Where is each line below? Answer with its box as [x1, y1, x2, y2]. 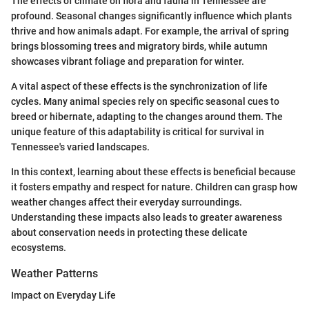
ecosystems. [11, 241, 66, 253]
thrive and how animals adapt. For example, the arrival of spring [11, 25, 289, 37]
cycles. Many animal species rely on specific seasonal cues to [11, 95, 279, 107]
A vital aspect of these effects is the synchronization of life [11, 80, 268, 92]
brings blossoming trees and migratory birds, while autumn [11, 40, 268, 52]
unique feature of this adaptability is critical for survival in [11, 126, 264, 137]
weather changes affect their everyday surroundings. [11, 196, 242, 208]
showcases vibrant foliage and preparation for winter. [11, 55, 244, 67]
